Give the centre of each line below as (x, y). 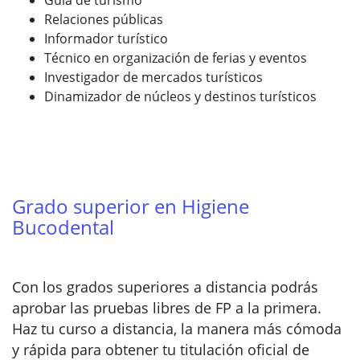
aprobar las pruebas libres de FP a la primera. (167, 308)
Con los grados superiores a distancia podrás (165, 287)
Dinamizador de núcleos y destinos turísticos (180, 96)
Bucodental (63, 227)
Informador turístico (106, 39)
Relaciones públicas (104, 19)
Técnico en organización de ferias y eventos (176, 58)
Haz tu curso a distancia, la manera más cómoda (177, 329)
